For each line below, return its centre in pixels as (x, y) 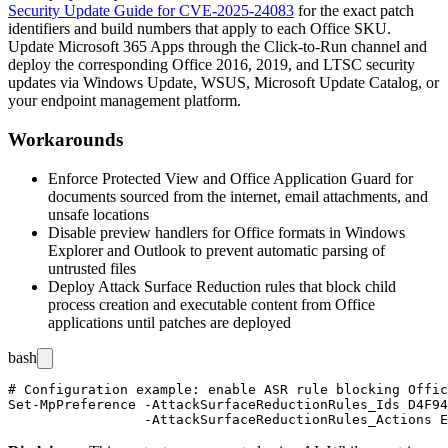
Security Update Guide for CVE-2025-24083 (151, 11)
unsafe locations (98, 214)
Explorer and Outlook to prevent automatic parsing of (216, 250)
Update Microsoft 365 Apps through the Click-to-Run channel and (217, 47)
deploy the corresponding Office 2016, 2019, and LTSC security (211, 65)
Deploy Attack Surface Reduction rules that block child (222, 286)
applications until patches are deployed (169, 322)
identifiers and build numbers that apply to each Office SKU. (199, 29)
